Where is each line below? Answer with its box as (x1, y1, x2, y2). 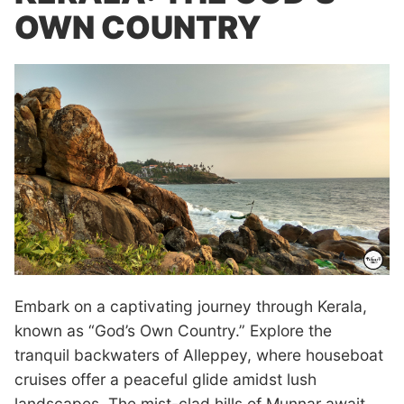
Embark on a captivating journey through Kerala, (14, 297, 367, 316)
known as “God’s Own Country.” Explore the (14, 321, 332, 340)
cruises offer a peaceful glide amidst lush (14, 370, 317, 389)
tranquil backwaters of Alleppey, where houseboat (14, 345, 383, 364)
